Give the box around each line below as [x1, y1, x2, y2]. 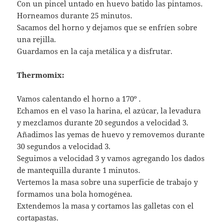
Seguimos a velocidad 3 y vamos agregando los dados [17, 153, 205, 164]
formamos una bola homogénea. [17, 189, 133, 199]
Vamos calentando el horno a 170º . [17, 94, 141, 104]
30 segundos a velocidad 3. [17, 141, 111, 152]
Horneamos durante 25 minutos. [17, 10, 133, 21]
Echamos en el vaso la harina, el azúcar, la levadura [17, 106, 201, 116]
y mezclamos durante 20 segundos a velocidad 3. [17, 117, 189, 128]
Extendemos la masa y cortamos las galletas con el [17, 201, 194, 211]
